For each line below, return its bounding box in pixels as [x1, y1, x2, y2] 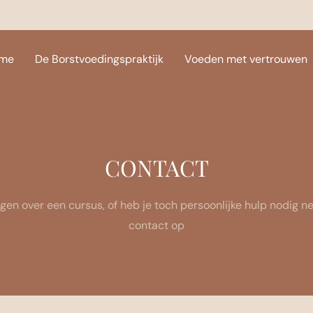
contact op [129, 218, 184, 233]
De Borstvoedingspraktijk [34, 52, 163, 66]
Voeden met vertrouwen [184, 52, 307, 66]
